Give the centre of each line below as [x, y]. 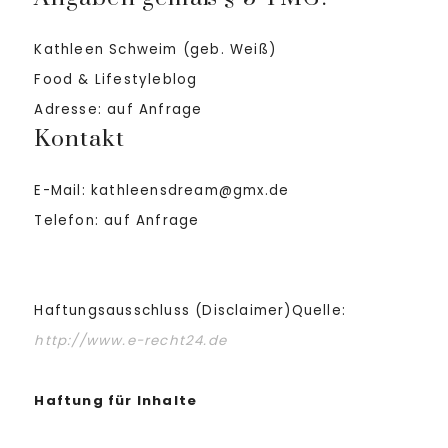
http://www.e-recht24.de [130, 340]
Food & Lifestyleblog [116, 79]
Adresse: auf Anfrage [118, 109]
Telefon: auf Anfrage [117, 220]
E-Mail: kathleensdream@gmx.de [162, 190]
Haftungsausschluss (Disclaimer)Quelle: [190, 310]
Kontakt [79, 139]
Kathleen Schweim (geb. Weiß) [155, 49]
